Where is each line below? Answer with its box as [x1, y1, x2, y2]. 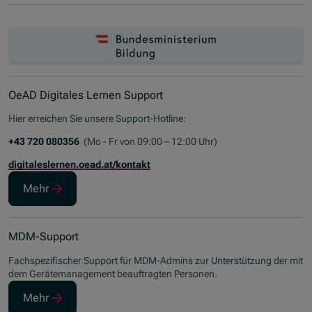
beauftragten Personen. [115, 267, 218, 279]
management [58, 267, 116, 279]
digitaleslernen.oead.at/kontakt [8, 159, 151, 171]
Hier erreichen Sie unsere [8, 113, 116, 125]
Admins [160, 254, 196, 266]
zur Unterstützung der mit [195, 254, 304, 266]
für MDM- [118, 254, 161, 266]
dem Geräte [8, 267, 58, 279]
